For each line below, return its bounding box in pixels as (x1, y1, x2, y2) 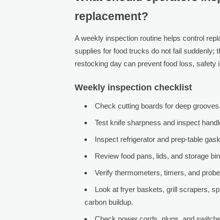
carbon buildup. (84, 197, 134, 206)
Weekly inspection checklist (75, 82, 192, 92)
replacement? (75, 10, 149, 23)
